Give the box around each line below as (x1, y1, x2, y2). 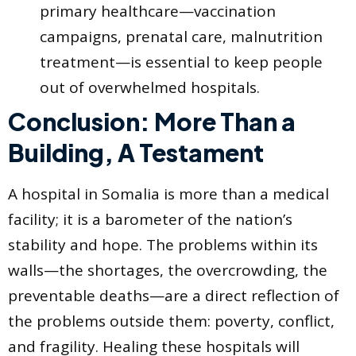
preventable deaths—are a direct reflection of (8, 284, 339, 306)
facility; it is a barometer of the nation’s (8, 208, 292, 230)
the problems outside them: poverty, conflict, (8, 310, 335, 331)
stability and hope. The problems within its (8, 234, 318, 255)
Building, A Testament (8, 137, 264, 168)
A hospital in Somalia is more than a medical (8, 183, 329, 204)
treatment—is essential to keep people (40, 51, 323, 72)
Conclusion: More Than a (8, 106, 296, 137)
